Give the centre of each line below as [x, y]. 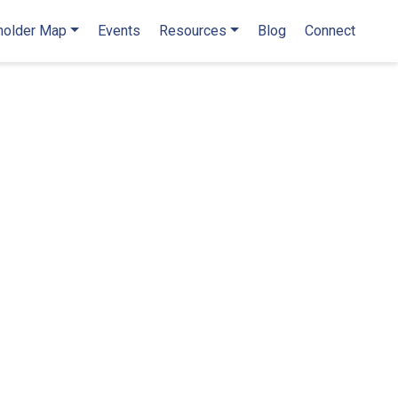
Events [119, 31]
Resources [192, 31]
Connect [330, 31]
